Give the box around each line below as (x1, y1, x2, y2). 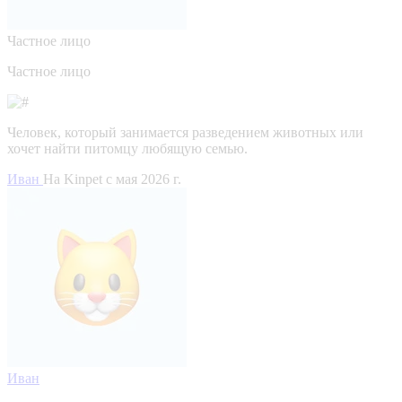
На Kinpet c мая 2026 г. (43, 170, 181, 187)
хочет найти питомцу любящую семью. (7, 140, 248, 156)
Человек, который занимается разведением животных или (7, 124, 363, 140)
